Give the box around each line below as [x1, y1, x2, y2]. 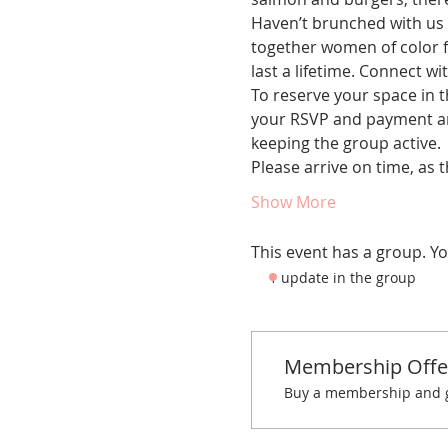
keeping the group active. [250, 132, 441, 154]
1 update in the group [268, 268, 416, 287]
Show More [250, 191, 336, 213]
